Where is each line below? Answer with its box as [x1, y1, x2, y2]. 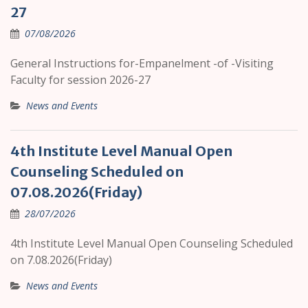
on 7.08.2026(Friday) [10, 252, 112, 268]
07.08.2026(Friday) [10, 184, 142, 201]
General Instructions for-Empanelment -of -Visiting [10, 56, 274, 71]
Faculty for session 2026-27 [10, 72, 151, 88]
